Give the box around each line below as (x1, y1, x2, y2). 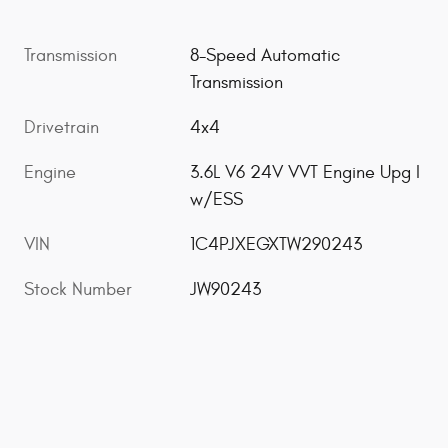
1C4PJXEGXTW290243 (190, 234, 363, 256)
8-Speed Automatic (190, 45, 341, 67)
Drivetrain (24, 117, 99, 139)
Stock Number (24, 279, 132, 301)
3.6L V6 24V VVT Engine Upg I (190, 162, 421, 184)
